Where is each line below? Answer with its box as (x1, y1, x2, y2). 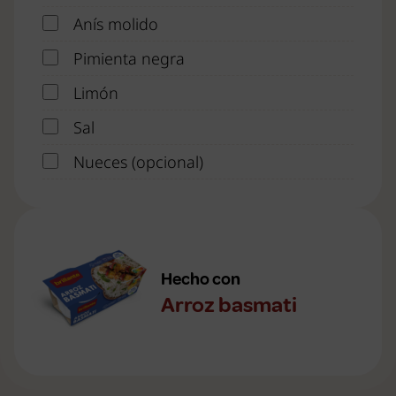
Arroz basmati (161, 292, 297, 319)
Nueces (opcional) (73, 151, 203, 173)
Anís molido (73, 13, 158, 35)
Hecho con (161, 269, 240, 291)
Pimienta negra (73, 48, 185, 70)
